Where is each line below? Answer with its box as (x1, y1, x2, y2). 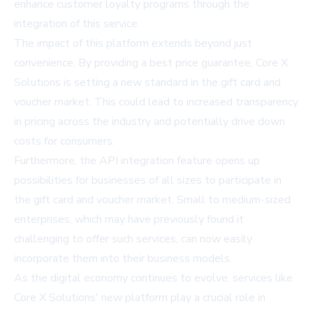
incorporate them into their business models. (14, 251, 232, 267)
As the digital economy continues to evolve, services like (14, 270, 293, 286)
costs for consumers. (14, 133, 115, 150)
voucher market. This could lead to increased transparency (14, 94, 298, 110)
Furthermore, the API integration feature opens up (14, 153, 260, 169)
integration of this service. (14, 16, 140, 32)
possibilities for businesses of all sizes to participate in (14, 173, 282, 189)
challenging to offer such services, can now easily (14, 231, 252, 247)
